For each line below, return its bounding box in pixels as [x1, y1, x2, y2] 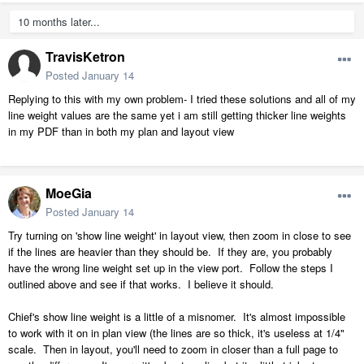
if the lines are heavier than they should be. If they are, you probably [8, 243, 332, 259]
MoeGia [45, 183, 92, 202]
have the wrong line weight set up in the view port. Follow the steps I [8, 259, 333, 275]
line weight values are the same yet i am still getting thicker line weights [8, 106, 346, 123]
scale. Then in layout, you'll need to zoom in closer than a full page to [8, 340, 338, 357]
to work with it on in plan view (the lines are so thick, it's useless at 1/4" [8, 324, 344, 340]
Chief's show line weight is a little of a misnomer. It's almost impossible [8, 308, 345, 324]
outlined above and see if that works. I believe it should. [8, 275, 274, 292]
